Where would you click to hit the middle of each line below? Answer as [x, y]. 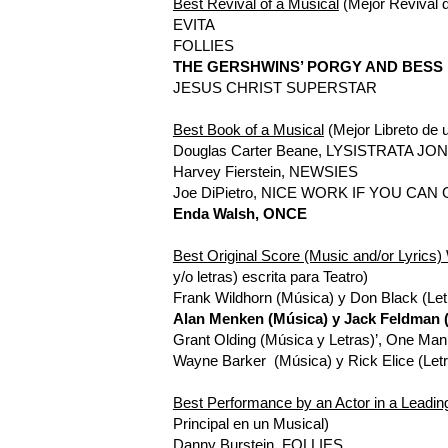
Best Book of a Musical [248, 129]
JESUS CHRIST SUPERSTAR [274, 87]
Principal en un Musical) [250, 423]
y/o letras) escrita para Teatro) [270, 276]
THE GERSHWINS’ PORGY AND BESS [307, 66]
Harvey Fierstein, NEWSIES [265, 171]
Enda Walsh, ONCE [239, 213]
